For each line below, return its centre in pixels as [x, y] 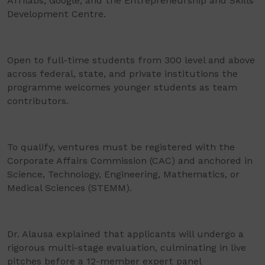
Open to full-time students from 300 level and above [131, 60]
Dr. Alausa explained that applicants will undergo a [125, 234]
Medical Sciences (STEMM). [70, 188]
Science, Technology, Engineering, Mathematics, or [123, 174]
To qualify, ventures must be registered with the [121, 147]
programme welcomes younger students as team [122, 88]
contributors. [38, 101]
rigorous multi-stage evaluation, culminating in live [127, 248]
